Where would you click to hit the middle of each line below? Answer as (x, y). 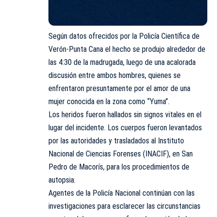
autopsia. (62, 180)
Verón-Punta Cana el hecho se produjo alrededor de (127, 49)
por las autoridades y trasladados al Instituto (116, 140)
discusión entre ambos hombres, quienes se (115, 75)
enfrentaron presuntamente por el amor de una (119, 88)
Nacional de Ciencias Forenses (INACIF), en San (121, 154)
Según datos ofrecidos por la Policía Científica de (124, 36)
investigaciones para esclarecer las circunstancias (124, 206)
